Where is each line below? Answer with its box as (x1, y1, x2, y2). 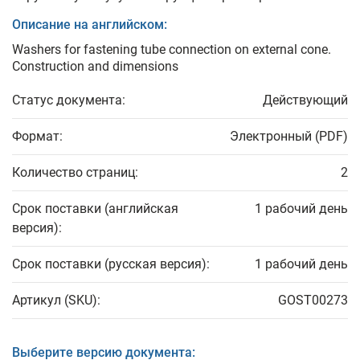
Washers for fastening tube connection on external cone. (12, 42, 331, 58)
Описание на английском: (12, 17, 167, 33)
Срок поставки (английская (12, 201, 178, 217)
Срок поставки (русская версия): (12, 256, 210, 272)
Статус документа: (12, 92, 125, 108)
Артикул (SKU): (12, 292, 100, 309)
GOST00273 (278, 292, 348, 309)
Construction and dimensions (12, 59, 178, 75)
